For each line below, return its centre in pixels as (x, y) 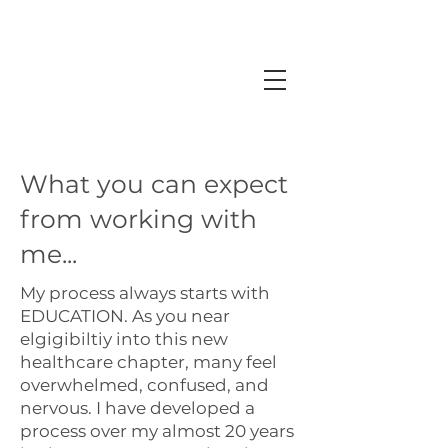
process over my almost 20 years (157, 431)
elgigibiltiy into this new (124, 339)
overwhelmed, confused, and (144, 385)
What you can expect (154, 184)
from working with (138, 219)
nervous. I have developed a (137, 408)
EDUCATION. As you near (125, 316)
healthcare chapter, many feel (148, 362)
